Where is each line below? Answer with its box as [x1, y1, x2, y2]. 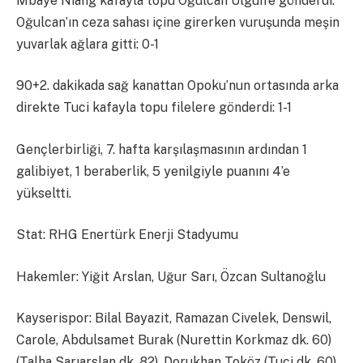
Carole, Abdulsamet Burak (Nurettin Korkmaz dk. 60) [16, 332, 331, 348]
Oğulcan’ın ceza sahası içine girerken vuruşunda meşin [16, 14, 340, 30]
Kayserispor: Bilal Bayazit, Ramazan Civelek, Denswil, [16, 310, 331, 327]
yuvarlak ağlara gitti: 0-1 [16, 36, 159, 52]
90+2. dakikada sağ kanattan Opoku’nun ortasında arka [16, 78, 339, 94]
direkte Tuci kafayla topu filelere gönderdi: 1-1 [16, 100, 292, 116]
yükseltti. [16, 185, 71, 201]
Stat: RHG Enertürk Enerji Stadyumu [16, 227, 238, 243]
